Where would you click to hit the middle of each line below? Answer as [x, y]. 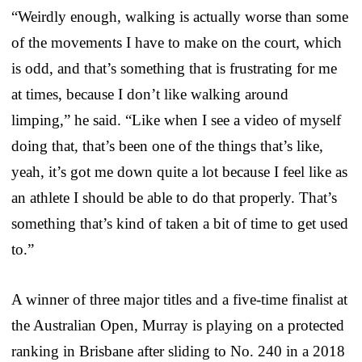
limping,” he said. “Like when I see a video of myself [176, 120]
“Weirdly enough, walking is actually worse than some [180, 16]
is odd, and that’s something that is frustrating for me [174, 68]
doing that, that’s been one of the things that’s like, [167, 145]
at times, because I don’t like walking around [150, 94]
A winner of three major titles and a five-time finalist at [179, 299]
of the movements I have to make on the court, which [177, 42]
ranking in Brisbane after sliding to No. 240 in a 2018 [178, 351]
